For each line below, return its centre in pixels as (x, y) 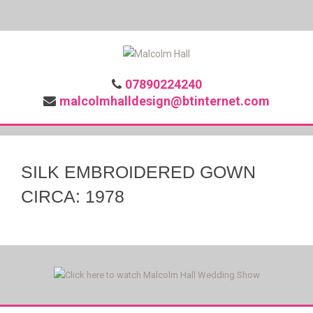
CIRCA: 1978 (73, 197)
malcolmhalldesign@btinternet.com (165, 101)
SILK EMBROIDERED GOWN (138, 172)
